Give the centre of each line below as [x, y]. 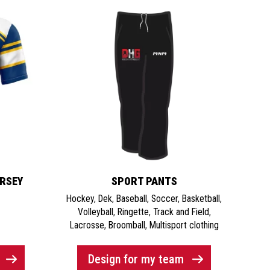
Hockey [80, 198]
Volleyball [95, 212]
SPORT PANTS [144, 181]
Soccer [165, 198]
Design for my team [136, 259]
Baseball [132, 198]
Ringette [133, 212]
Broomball [127, 225]
